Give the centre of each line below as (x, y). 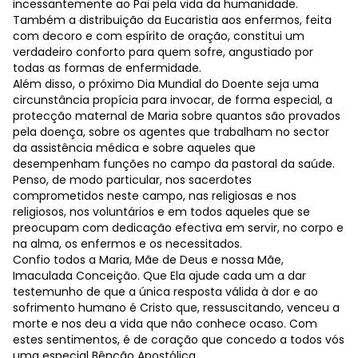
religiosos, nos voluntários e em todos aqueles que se (161, 212)
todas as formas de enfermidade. (107, 68)
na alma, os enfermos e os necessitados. (127, 244)
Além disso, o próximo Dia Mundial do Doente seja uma (166, 84)
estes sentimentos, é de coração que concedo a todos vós (179, 340)
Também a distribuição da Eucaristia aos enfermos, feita (172, 20)
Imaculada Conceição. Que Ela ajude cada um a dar (159, 276)
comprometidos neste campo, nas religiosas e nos (155, 196)
